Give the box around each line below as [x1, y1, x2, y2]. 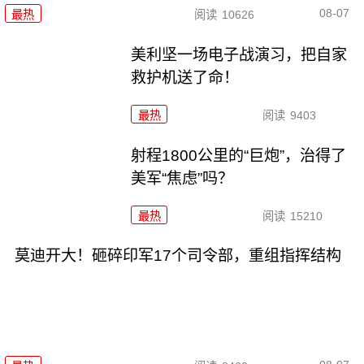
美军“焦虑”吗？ [131, 169, 234, 187]
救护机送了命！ [131, 68, 240, 86]
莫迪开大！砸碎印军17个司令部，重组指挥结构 [14, 247, 341, 265]
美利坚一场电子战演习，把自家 [131, 45, 348, 63]
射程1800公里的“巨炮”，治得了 [131, 146, 347, 164]
